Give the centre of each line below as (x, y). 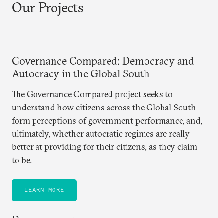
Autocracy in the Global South (81, 73)
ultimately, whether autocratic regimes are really (101, 134)
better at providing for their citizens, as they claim (104, 147)
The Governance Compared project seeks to (92, 94)
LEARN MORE (44, 190)
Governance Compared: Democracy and (103, 61)
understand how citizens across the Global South (104, 107)
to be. (22, 160)
